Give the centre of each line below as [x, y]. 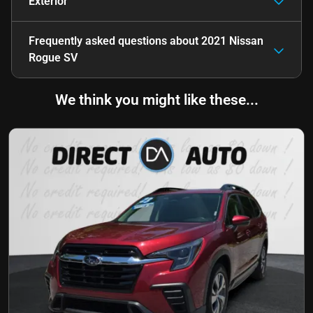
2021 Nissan [232, 41]
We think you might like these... [156, 100]
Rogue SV [53, 57]
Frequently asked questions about [115, 41]
